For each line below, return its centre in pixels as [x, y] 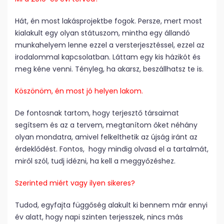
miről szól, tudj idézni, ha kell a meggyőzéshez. [95, 161]
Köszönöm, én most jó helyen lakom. [79, 91]
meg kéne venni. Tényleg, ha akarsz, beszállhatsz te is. [109, 69]
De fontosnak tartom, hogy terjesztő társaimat [97, 113]
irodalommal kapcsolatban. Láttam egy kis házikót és [108, 57]
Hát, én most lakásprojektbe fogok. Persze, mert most [108, 21]
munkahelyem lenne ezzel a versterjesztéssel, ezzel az [110, 45]
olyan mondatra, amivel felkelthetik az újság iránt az [106, 137]
